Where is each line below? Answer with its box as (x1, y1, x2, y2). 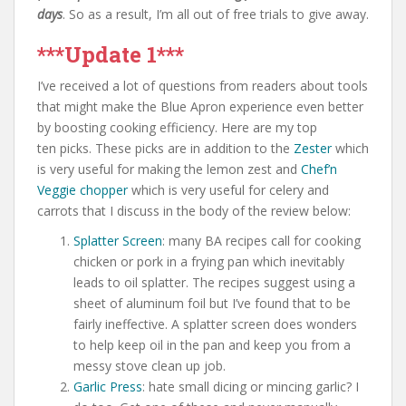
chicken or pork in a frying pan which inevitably (73, 252, 344, 270)
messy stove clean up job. (73, 356, 226, 374)
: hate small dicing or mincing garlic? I (142, 377, 359, 395)
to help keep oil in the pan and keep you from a (73, 335, 351, 353)
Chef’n (301, 159, 337, 178)
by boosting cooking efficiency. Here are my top (37, 118, 317, 136)
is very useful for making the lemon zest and (37, 159, 301, 178)
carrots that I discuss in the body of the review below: (37, 201, 351, 219)
